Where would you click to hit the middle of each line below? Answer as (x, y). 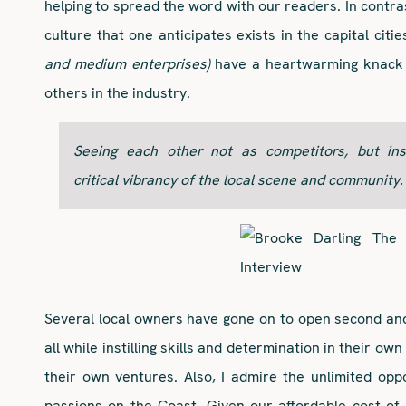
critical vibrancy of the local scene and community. (238, 179)
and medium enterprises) (127, 63)
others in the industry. (117, 92)
